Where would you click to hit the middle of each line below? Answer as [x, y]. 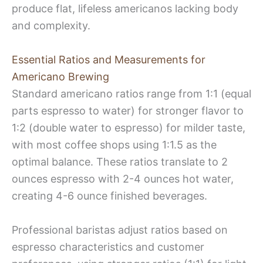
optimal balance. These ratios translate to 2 [120, 161]
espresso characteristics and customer [108, 247]
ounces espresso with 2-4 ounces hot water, [123, 178]
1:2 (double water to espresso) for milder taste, [129, 127]
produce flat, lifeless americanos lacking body [125, 8]
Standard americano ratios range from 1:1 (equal [131, 93]
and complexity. [51, 25]
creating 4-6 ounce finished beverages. [109, 195]
